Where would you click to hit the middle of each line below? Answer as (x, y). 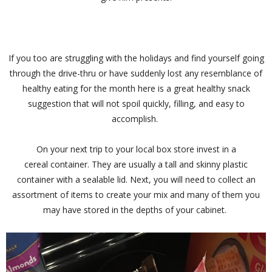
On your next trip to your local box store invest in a (136, 149)
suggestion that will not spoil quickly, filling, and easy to (136, 104)
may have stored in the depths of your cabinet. (136, 210)
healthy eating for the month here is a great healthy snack (136, 89)
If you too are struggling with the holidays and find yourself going (136, 58)
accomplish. (136, 119)
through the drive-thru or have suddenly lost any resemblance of (136, 73)
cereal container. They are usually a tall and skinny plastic (136, 165)
